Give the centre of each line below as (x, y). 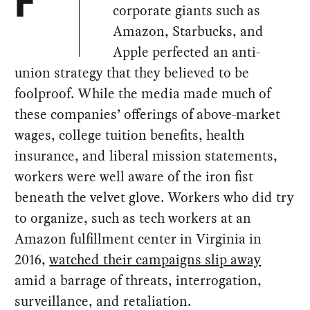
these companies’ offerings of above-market (148, 115)
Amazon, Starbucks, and (189, 31)
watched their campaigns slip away (155, 260)
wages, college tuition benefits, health (130, 135)
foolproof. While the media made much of (143, 94)
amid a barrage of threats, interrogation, (138, 281)
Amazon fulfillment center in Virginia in (138, 239)
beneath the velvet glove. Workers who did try (155, 198)
